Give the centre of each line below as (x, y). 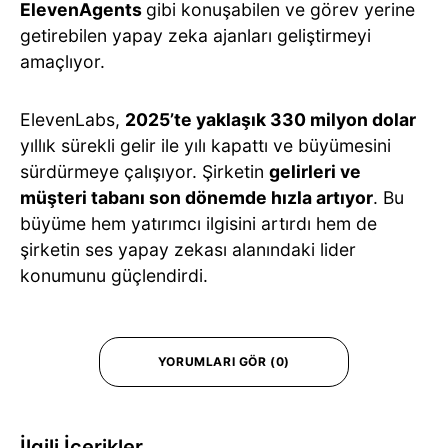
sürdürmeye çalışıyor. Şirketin (144, 171)
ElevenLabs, (72, 119)
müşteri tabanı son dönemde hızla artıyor (196, 197)
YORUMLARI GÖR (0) (224, 361)
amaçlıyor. (62, 61)
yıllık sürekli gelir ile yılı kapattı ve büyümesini (205, 145)
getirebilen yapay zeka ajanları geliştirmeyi (195, 35)
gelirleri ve (315, 171)
